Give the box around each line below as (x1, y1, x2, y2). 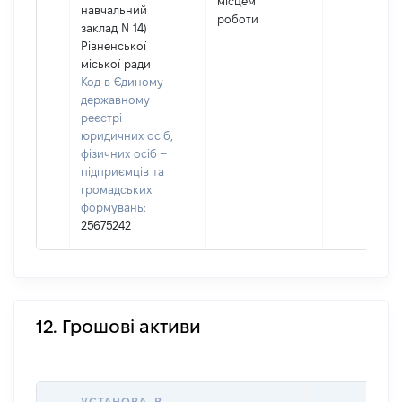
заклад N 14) (81, 22, 147, 34)
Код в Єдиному (81, 75, 163, 88)
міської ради (81, 57, 151, 70)
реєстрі (81, 111, 122, 124)
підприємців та (81, 165, 164, 178)
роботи (217, 13, 258, 25)
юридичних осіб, (81, 129, 173, 142)
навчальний (81, 4, 147, 16)
